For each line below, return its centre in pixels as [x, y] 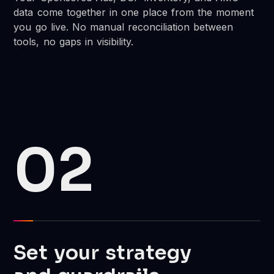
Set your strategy [102, 252]
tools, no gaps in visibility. [73, 41]
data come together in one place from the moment [134, 12]
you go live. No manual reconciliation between [124, 27]
